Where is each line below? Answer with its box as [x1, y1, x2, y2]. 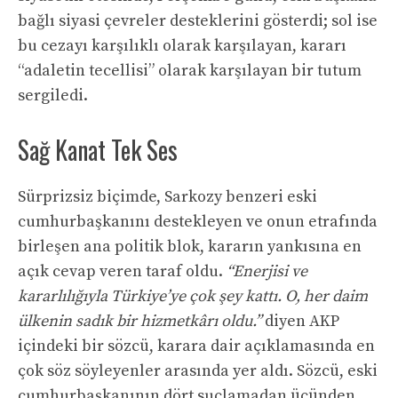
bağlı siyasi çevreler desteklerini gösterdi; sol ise [18, 11, 378, 32]
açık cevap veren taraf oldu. [18, 261, 227, 283]
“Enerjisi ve [227, 261, 307, 283]
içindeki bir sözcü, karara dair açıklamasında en [18, 336, 375, 357]
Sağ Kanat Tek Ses [18, 131, 178, 169]
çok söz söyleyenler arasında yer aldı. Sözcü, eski [18, 361, 378, 382]
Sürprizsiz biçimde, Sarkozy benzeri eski [18, 187, 317, 208]
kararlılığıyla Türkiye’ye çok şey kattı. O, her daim [18, 286, 368, 307]
